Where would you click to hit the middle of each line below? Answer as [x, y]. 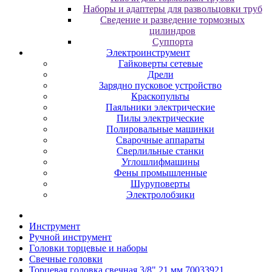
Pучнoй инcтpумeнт [70, 237]
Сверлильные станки [160, 151]
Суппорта [172, 42]
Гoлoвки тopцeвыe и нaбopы [88, 248]
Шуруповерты [160, 184]
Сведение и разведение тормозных [172, 20]
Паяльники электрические [160, 107]
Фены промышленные [160, 173]
